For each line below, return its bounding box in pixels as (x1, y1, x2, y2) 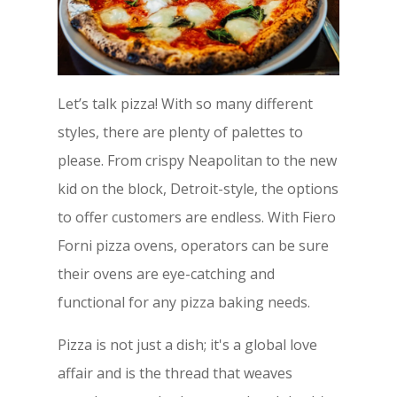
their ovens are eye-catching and (57, 264, 275, 284)
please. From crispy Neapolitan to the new (57, 151, 337, 171)
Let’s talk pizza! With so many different (57, 94, 313, 114)
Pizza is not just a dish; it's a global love (57, 335, 317, 355)
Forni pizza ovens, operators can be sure (57, 236, 329, 256)
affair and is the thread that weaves (57, 363, 292, 384)
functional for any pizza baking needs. (57, 292, 310, 313)
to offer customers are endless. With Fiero (57, 207, 336, 228)
